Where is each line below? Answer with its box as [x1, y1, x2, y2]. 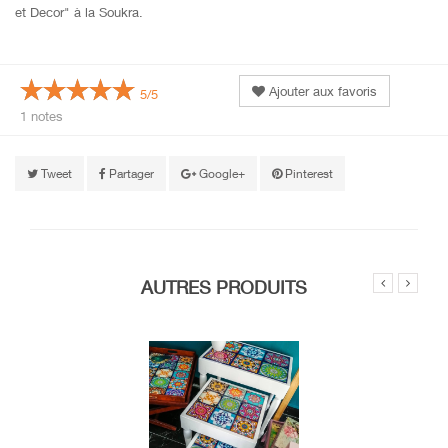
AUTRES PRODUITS [141, 276, 307, 298]
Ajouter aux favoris [265, 83, 377, 99]
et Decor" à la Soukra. [15, 4, 143, 20]
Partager [106, 166, 154, 181]
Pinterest [282, 166, 333, 181]
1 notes [20, 108, 63, 124]
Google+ [196, 166, 245, 181]
